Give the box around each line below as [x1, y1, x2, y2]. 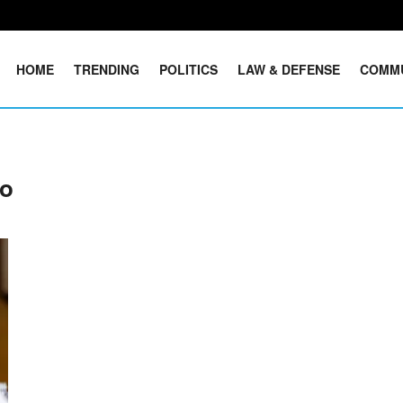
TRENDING [74, 59, 140, 78]
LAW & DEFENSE [237, 59, 341, 78]
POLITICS [159, 59, 219, 78]
